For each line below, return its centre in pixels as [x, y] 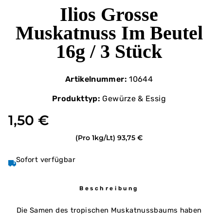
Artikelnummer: [96, 79]
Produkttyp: [76, 98]
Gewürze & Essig [133, 98]
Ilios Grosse [109, 14]
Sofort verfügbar [46, 159]
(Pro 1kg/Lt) [95, 137]
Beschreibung [109, 188]
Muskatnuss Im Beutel [109, 33]
